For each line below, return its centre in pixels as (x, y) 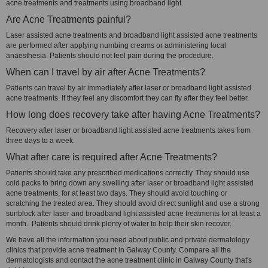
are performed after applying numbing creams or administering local (116, 45)
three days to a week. (42, 141)
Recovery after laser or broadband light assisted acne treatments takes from (128, 130)
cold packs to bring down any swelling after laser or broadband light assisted (130, 183)
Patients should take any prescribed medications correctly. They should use (128, 173)
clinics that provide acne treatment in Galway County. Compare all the (118, 250)
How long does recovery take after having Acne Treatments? (133, 115)
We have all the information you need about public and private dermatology (128, 240)
